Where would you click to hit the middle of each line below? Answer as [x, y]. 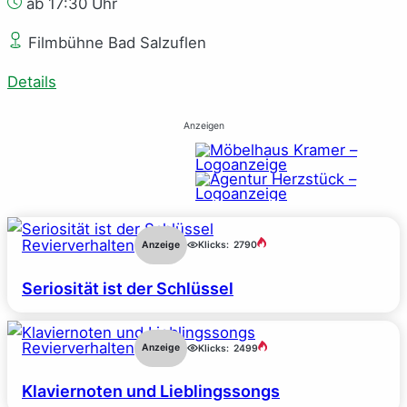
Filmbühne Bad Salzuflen [115, 42]
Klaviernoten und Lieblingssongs [151, 392]
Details [32, 81]
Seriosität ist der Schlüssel [128, 288]
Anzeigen [203, 125]
